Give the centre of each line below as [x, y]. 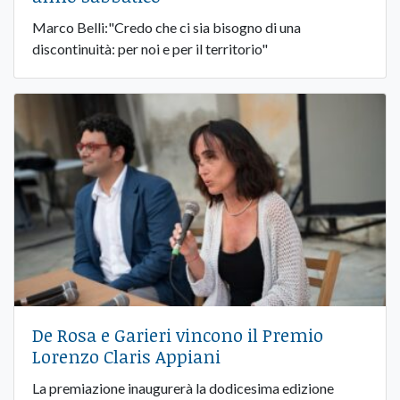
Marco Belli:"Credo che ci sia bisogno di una [167, 27]
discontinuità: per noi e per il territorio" [150, 48]
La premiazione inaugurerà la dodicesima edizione [183, 387]
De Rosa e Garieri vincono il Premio [178, 334]
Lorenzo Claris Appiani [126, 356]
